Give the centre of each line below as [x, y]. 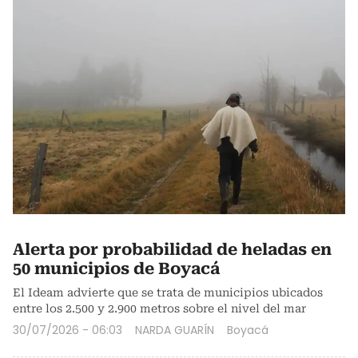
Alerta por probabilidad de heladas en [172, 250]
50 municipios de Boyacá [116, 269]
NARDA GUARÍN [175, 330]
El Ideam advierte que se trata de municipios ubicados [168, 293]
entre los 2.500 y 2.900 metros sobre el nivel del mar [159, 309]
